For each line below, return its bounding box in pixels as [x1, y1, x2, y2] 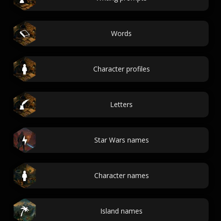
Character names [94, 171, 149, 180]
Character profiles [93, 64, 150, 74]
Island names [100, 206, 143, 216]
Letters [110, 100, 133, 109]
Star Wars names [94, 135, 149, 145]
